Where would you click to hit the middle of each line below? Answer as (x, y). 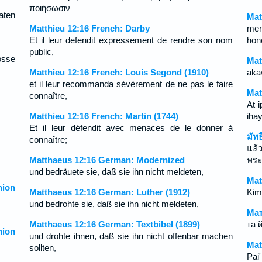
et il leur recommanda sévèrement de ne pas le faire (131, 84)
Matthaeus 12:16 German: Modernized (107, 160)
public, (41, 52)
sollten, (42, 248)
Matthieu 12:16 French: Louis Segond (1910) (119, 72)
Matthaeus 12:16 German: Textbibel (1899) (114, 224)
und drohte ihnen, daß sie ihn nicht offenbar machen (131, 236)
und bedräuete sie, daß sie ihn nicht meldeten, (116, 172)
